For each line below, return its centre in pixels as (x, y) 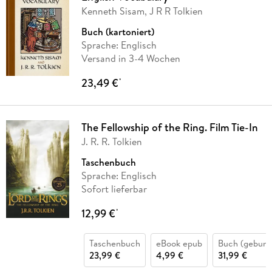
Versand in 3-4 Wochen (131, 58)
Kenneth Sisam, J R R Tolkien (142, 11)
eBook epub (179, 243)
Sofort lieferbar (114, 189)
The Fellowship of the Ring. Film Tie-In (169, 127)
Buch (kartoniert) (117, 31)
